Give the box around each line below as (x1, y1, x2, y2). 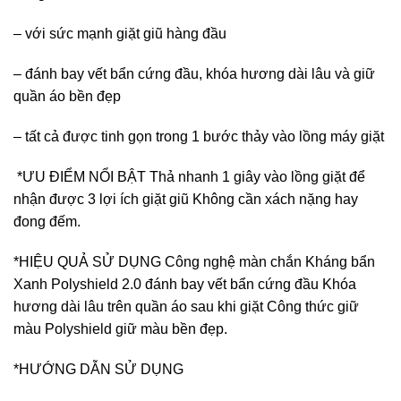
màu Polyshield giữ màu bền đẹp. (13, 321, 231, 337)
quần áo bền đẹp (13, 89, 124, 105)
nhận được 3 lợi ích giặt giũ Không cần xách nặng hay (13, 192, 358, 208)
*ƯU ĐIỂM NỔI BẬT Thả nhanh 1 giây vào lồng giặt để (13, 169, 365, 185)
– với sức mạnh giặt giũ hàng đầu (13, 26, 230, 42)
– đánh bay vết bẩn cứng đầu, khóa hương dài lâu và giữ (13, 66, 375, 82)
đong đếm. (13, 214, 84, 230)
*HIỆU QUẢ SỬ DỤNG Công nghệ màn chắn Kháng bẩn (13, 254, 375, 270)
